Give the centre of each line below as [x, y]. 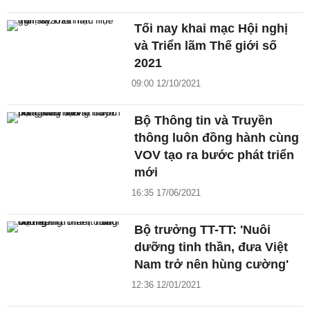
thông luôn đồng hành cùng [217, 138]
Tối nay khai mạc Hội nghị [211, 29]
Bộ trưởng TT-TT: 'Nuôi [203, 230]
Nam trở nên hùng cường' [212, 265]
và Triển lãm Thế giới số [206, 46]
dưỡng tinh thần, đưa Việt [211, 247]
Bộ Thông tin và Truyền [204, 121]
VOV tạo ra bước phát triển [215, 155]
